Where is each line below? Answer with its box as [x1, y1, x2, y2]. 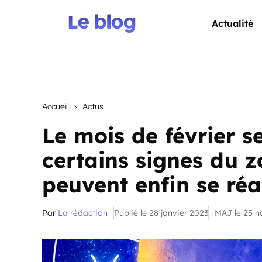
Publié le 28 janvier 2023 [114, 208, 208, 218]
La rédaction [58, 208, 108, 218]
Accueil [42, 101, 69, 112]
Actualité [212, 18, 253, 29]
